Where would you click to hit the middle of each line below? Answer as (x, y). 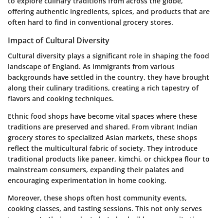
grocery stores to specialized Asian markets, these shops (102, 138)
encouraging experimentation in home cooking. (87, 181)
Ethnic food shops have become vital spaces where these (102, 116)
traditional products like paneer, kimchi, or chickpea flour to (109, 159)
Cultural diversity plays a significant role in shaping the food (109, 56)
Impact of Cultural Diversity (59, 40)
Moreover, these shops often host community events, (97, 198)
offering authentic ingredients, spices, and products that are (109, 11)
